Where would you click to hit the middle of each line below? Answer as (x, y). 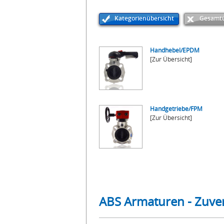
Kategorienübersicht (144, 18)
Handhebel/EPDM (175, 50)
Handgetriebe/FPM (176, 109)
